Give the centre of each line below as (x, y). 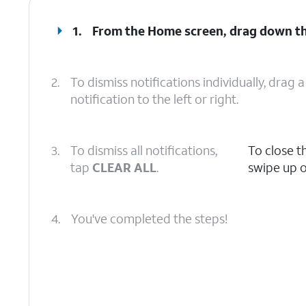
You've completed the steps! (149, 219)
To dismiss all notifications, (144, 150)
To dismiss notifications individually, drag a (187, 82)
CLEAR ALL (124, 167)
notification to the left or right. (154, 99)
